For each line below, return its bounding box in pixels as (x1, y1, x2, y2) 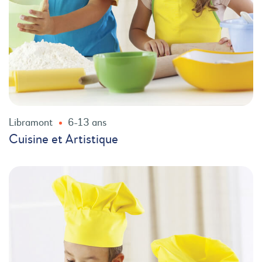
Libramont (9, 118, 53, 128)
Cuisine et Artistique (9, 133, 118, 146)
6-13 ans (68, 118, 106, 128)
